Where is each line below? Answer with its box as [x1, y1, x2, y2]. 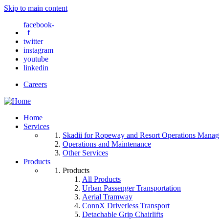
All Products [82, 175, 121, 183]
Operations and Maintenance [63, 140, 151, 148]
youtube [23, 55, 48, 63]
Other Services [63, 149, 108, 157]
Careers [23, 80, 47, 88]
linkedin [23, 64, 48, 71]
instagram [23, 46, 53, 54]
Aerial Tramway [82, 193, 132, 201]
